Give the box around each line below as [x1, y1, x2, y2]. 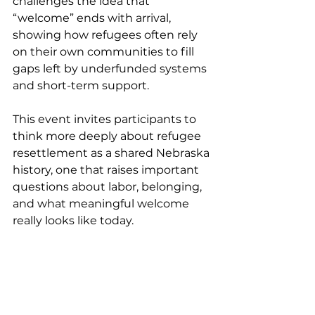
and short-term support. [13, 79, 149, 92]
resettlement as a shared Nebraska [13, 146, 212, 160]
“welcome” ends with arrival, [13, 11, 174, 25]
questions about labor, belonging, [13, 180, 205, 193]
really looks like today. [13, 214, 134, 227]
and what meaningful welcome [13, 197, 192, 210]
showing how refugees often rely [13, 28, 200, 41]
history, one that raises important [13, 163, 202, 176]
